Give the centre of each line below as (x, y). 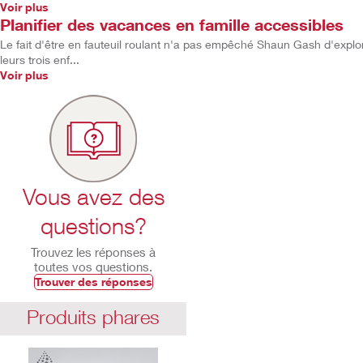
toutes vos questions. (93, 267)
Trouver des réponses (93, 282)
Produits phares (93, 317)
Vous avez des (93, 196)
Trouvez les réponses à (93, 252)
